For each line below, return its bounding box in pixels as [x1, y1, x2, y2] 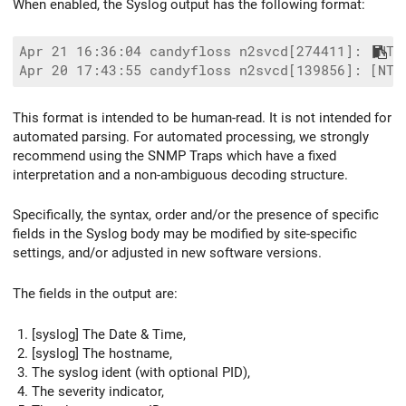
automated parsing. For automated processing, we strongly [13, 128, 369, 145]
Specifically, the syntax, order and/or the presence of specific [13, 207, 379, 224]
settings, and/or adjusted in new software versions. [13, 245, 322, 262]
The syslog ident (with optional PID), [32, 363, 250, 381]
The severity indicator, [32, 382, 164, 400]
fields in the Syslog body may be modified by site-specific [13, 226, 357, 243]
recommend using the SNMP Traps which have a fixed [13, 147, 336, 164]
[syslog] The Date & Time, [32, 325, 186, 343]
